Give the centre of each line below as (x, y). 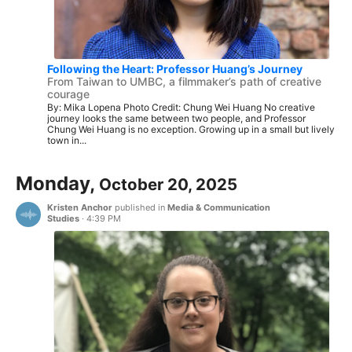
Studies (63, 219)
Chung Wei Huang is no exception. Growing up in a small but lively (191, 129)
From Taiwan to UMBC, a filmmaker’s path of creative (184, 81)
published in (140, 208)
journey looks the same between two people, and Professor (176, 118)
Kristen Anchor (80, 208)
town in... (67, 140)
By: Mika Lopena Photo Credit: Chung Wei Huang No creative (181, 107)
